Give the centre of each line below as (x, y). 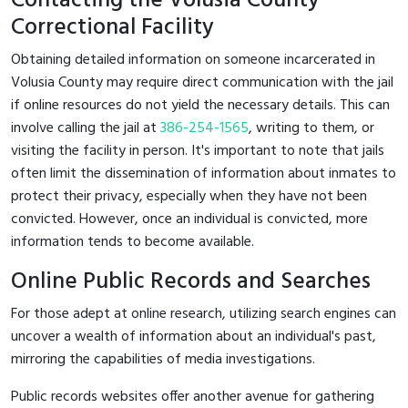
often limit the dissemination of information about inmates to (204, 173)
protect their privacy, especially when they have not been (189, 196)
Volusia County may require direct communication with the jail (202, 82)
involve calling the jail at (86, 128)
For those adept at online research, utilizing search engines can (204, 314)
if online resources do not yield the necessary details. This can (200, 105)
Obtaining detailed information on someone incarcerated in (193, 60)
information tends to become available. (133, 242)
